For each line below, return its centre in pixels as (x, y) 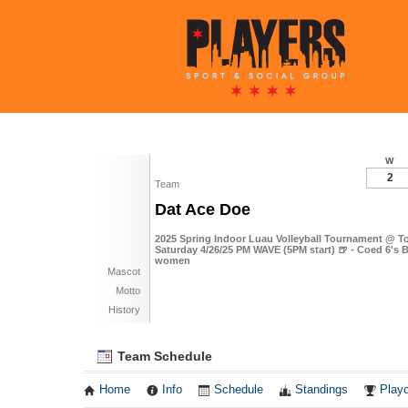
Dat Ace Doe (203, 209)
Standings (321, 390)
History (124, 310)
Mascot (124, 271)
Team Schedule (163, 356)
